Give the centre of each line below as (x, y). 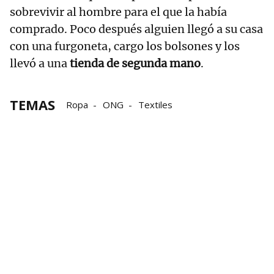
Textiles (155, 105)
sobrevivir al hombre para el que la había (118, 12)
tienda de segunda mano (135, 64)
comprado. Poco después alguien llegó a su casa (136, 29)
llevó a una (40, 64)
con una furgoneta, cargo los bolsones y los (125, 46)
